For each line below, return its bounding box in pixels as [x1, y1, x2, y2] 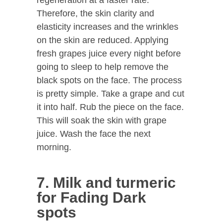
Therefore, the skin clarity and [37, 8, 154, 18]
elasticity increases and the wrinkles [37, 21, 178, 32]
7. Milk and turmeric [37, 174, 176, 191]
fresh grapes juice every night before [37, 48, 181, 58]
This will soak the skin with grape [37, 115, 166, 125]
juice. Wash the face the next [37, 128, 151, 139]
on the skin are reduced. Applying [37, 35, 168, 45]
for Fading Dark [37, 189, 146, 206]
